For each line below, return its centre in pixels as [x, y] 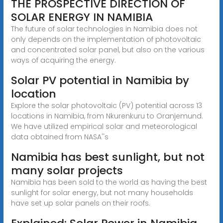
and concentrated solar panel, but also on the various [108, 50]
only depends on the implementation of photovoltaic [106, 39]
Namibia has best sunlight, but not [108, 157]
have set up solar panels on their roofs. [80, 203]
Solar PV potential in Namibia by [100, 80]
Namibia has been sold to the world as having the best [109, 182]
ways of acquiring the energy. [63, 60]
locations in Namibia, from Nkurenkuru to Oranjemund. [107, 116]
